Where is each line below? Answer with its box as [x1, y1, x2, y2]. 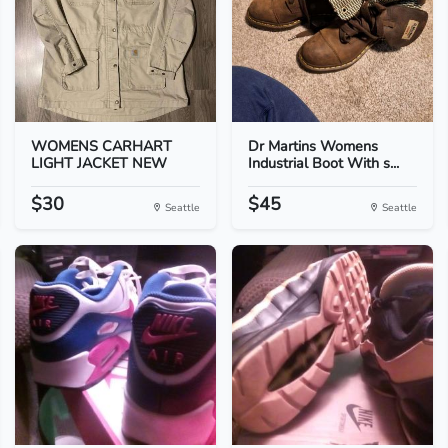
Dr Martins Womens [247, 136, 378, 156]
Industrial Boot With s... [247, 153, 399, 173]
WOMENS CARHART [30, 136, 172, 156]
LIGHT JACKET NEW [30, 153, 167, 173]
